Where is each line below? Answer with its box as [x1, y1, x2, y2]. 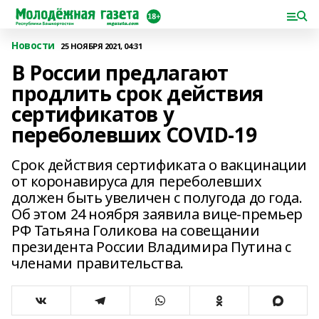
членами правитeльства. [11, 253, 184, 273]
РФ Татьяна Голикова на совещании [11, 221, 260, 240]
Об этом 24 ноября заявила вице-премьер [11, 204, 303, 224]
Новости [11, 38, 56, 52]
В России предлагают [11, 59, 229, 86]
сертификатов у [11, 100, 174, 127]
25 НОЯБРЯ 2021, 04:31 [61, 40, 142, 51]
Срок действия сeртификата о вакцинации [11, 155, 308, 174]
